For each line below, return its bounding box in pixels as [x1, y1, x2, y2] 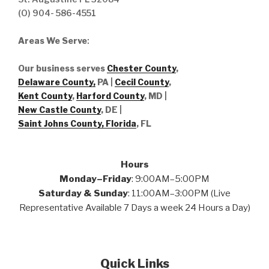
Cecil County [115, 76, 169, 87]
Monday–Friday [59, 173, 131, 184]
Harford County [76, 90, 144, 101]
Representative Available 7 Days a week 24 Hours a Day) [19, 202, 250, 213]
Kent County [18, 90, 72, 101]
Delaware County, [18, 76, 95, 87]
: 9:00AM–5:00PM [131, 173, 210, 184]
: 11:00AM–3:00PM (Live [128, 187, 231, 199]
